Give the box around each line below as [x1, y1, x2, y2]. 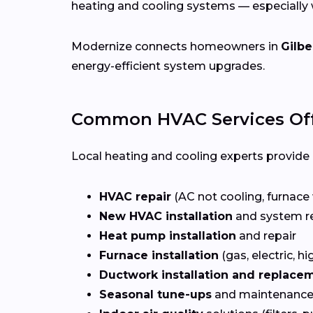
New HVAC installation [99, 210, 233, 224]
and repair [236, 229, 296, 243]
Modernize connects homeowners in [71, 40, 281, 54]
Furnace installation [99, 249, 219, 263]
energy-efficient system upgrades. [71, 59, 265, 73]
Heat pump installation [99, 229, 236, 243]
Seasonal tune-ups [99, 288, 212, 302]
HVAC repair [99, 190, 171, 204]
